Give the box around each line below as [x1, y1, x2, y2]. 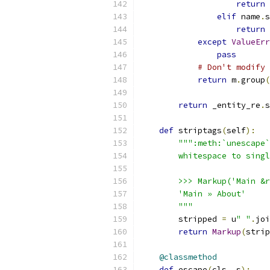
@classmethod [159, 252, 217, 262]
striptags [174, 125, 222, 136]
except [198, 37, 227, 47]
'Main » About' [140, 189, 246, 199]
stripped [140, 214, 222, 224]
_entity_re [207, 100, 260, 110]
